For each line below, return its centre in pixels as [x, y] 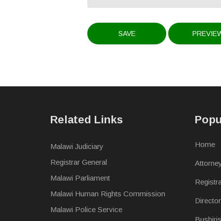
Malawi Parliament [80, 178]
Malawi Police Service [86, 209]
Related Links [87, 119]
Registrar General [79, 162]
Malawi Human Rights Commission [108, 193]
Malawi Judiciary [77, 146]
